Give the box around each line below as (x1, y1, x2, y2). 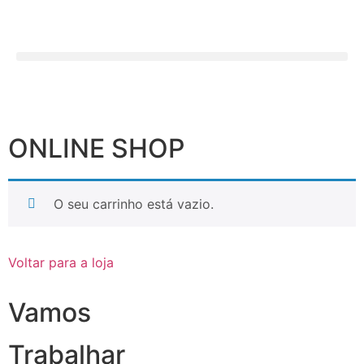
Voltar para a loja (8, 254, 114, 271)
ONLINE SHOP (8, 132, 184, 164)
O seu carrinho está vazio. (54, 196, 214, 212)
